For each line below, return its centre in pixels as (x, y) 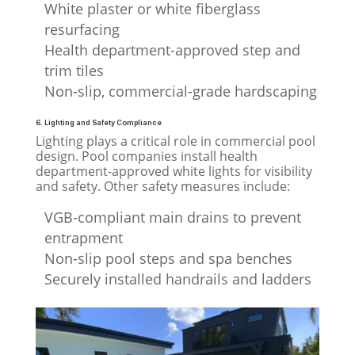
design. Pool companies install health (146, 156)
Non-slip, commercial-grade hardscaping (180, 91)
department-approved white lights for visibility (174, 171)
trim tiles (74, 70)
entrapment (83, 237)
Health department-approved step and (172, 50)
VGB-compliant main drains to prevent (172, 217)
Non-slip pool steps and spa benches (168, 258)
